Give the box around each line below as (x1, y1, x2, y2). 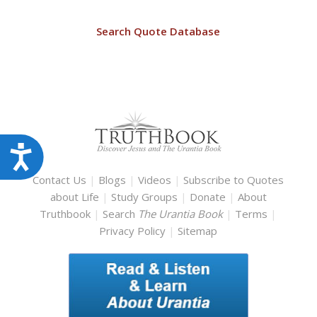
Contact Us (33, 173, 87, 188)
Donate (189, 190, 226, 204)
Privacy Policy (99, 224, 166, 238)
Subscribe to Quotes (183, 173, 284, 188)
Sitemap (178, 224, 218, 238)
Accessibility (34, 142, 120, 161)
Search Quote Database (96, 24, 221, 39)
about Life (50, 190, 99, 204)
